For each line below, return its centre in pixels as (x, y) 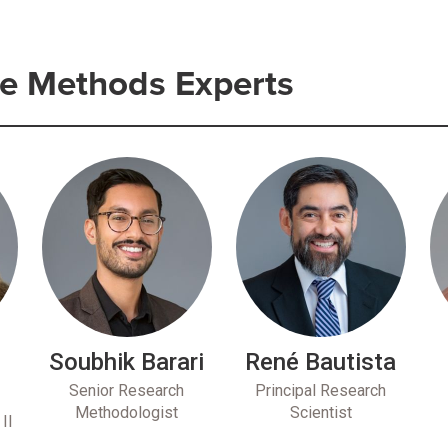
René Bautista (321, 361)
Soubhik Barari (127, 361)
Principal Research (321, 390)
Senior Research (127, 390)
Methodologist (127, 412)
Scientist (320, 412)
